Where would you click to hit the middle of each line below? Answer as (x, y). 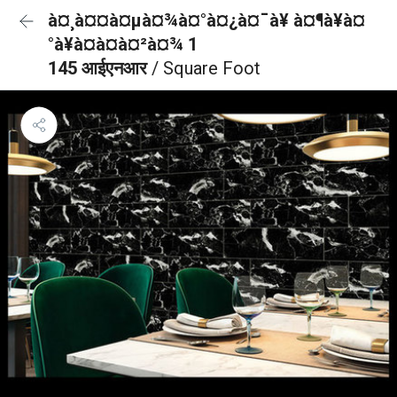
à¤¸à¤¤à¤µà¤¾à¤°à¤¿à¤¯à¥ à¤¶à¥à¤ (206, 20)
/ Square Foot (206, 68)
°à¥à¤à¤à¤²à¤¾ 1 (123, 44)
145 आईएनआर (100, 68)
